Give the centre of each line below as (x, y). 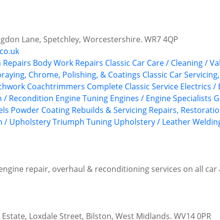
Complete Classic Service (133, 87)
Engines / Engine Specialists (161, 98)
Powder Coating (40, 110)
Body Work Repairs (68, 63)
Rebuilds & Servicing (109, 110)
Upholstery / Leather (152, 122)
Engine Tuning (82, 98)
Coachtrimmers (56, 87)
